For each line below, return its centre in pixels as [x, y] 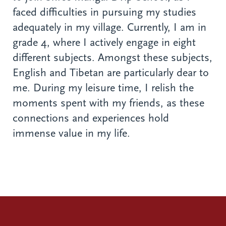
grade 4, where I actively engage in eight [104, 43]
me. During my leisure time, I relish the [103, 88]
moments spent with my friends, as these [108, 103]
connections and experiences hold [91, 118]
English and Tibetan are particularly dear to [111, 73]
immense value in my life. [71, 133]
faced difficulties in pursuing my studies [104, 12]
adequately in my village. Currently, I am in [109, 27]
